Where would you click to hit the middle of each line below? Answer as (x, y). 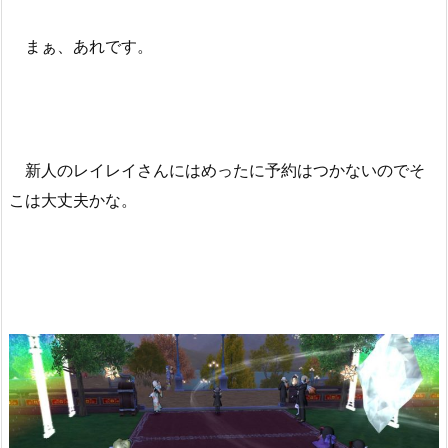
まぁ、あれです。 (81, 45)
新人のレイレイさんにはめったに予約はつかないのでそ (217, 169)
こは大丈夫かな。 (73, 199)
